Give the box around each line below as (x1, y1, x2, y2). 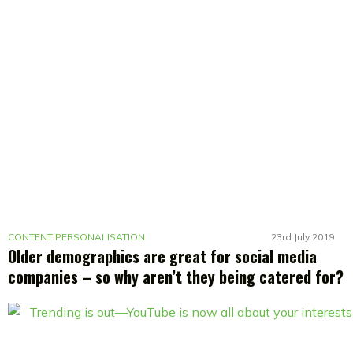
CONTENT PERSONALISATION (8, 231, 145, 243)
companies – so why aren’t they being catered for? (8, 265, 344, 289)
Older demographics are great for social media (8, 244, 317, 269)
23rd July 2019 (271, 231, 334, 243)
